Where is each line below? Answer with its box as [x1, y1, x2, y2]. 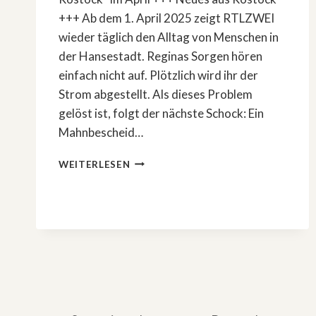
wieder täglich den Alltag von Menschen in [59, 29, 279, 44]
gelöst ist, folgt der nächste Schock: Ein [59, 105, 264, 121]
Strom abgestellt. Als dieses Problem [59, 86, 253, 102]
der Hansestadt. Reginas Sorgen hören [59, 48, 262, 63]
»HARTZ [129, 228, 171, 240]
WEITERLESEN [59, 158, 130, 170]
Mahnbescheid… [59, 124, 143, 140]
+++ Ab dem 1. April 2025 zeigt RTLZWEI [59, 10, 274, 25]
